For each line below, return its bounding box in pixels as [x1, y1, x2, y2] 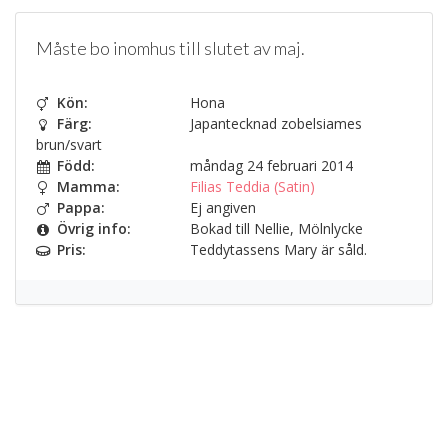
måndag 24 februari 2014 [186, 155, 353, 175]
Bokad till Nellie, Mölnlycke [186, 218, 363, 238]
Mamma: [57, 176, 120, 196]
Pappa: [57, 197, 105, 217]
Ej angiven [186, 197, 256, 217]
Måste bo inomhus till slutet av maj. [36, 36, 305, 59]
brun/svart [36, 134, 102, 154]
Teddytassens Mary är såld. [186, 239, 367, 259]
